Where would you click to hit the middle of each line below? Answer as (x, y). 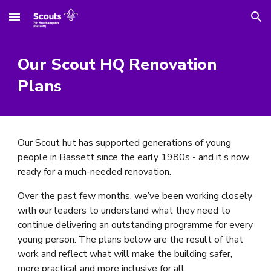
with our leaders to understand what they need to (124, 211)
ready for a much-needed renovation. (95, 172)
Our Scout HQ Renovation (117, 64)
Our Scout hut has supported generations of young (125, 143)
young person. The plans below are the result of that (131, 240)
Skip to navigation (224, 22)
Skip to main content (53, 22)
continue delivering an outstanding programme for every (135, 225)
